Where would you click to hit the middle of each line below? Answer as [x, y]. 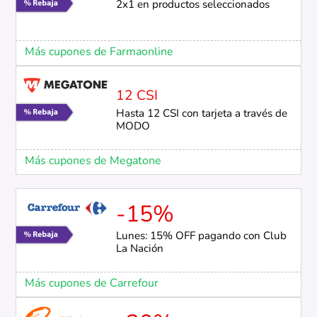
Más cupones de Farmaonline [99, 52]
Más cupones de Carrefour [91, 284]
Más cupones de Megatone [93, 161]
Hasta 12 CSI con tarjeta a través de [201, 114]
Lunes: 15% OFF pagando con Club [201, 237]
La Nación [139, 249]
